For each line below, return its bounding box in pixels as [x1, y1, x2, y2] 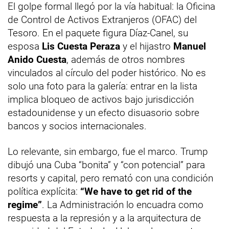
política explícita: [8, 186, 80, 198]
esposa [8, 40, 42, 53]
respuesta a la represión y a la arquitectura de [8, 212, 201, 224]
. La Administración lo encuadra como [42, 199, 203, 211]
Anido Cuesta [8, 54, 66, 66]
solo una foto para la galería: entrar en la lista [8, 80, 197, 93]
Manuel [173, 40, 206, 53]
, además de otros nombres [66, 54, 185, 66]
